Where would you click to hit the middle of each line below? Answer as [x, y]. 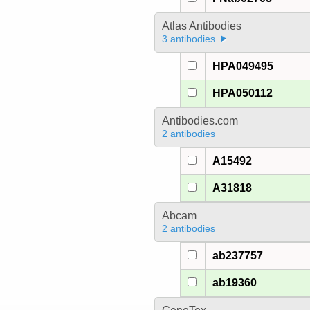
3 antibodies [188, 39]
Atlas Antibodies [201, 26]
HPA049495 [243, 66]
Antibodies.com [200, 121]
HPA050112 [243, 93]
